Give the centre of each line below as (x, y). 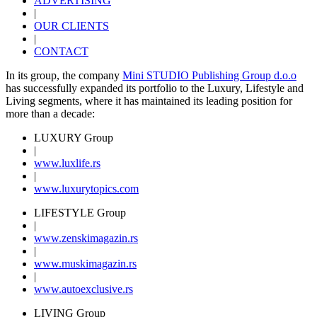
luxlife (76, 163)
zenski (76, 238)
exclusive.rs (107, 289)
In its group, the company (64, 75)
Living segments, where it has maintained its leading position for (149, 100)
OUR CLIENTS (71, 25)
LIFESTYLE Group (80, 212)
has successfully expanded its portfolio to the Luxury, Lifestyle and (155, 88)
